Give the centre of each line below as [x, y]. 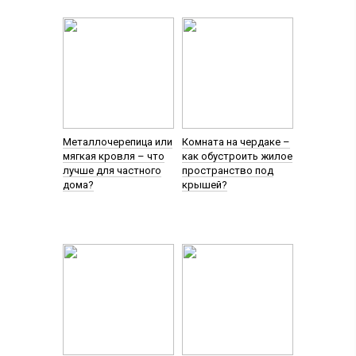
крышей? [204, 184]
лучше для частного [112, 170]
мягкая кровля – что [113, 156]
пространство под [227, 170]
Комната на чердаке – [236, 141]
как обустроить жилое [237, 156]
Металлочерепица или [117, 141]
